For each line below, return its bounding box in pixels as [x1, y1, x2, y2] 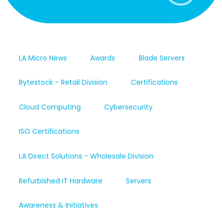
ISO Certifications [18, 126, 79, 137]
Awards [90, 53, 115, 63]
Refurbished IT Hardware [18, 175, 103, 186]
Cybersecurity [104, 102, 153, 112]
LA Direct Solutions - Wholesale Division [18, 151, 154, 161]
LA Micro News [18, 53, 67, 63]
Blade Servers [138, 53, 185, 63]
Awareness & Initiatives [18, 200, 98, 211]
